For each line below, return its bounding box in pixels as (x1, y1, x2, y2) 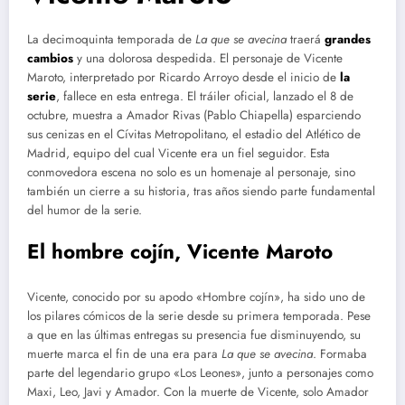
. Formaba (313, 344, 367, 363)
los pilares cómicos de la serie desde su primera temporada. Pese (27, 306, 371, 325)
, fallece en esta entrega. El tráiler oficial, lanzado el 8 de (56, 87, 353, 105)
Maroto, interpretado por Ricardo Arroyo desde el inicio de (27, 68, 340, 86)
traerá (287, 30, 325, 48)
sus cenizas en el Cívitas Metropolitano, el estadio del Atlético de (27, 125, 361, 143)
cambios (27, 49, 73, 67)
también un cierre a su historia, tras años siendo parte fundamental (27, 182, 375, 200)
